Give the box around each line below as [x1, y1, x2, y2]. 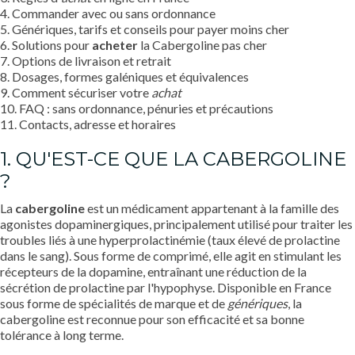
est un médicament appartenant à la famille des [85, 200, 339, 216]
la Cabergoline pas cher [138, 36, 267, 52]
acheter [92, 36, 138, 52]
